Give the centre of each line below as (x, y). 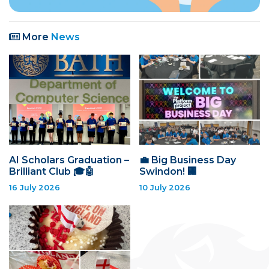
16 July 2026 (35, 187)
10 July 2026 (165, 187)
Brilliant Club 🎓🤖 (52, 171)
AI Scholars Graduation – (69, 160)
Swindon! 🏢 (168, 171)
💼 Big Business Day (187, 160)
